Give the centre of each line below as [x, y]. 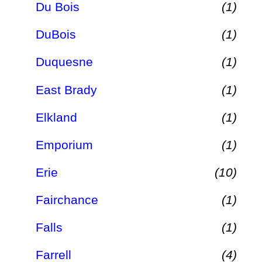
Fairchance [67, 199]
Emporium [64, 144]
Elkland [56, 117]
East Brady [66, 89]
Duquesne [64, 62]
